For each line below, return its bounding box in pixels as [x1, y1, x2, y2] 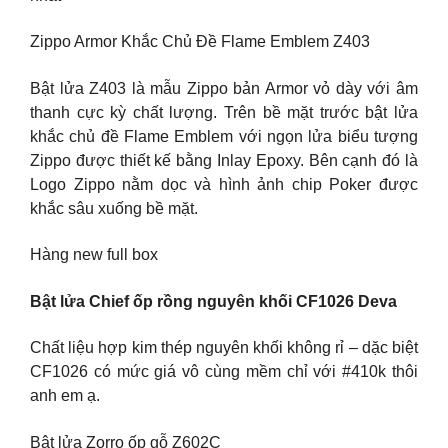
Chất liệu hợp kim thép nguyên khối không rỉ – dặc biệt [30, 339, 418, 357]
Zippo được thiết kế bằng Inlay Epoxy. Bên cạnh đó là [30, 151, 418, 169]
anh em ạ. [30, 387, 100, 405]
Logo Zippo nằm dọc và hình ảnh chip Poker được [30, 175, 418, 193]
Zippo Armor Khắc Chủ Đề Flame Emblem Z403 [30, 33, 370, 51]
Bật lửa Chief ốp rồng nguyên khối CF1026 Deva [30, 292, 397, 310]
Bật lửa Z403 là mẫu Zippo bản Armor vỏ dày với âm [30, 79, 418, 97]
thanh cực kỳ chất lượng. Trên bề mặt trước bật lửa [30, 103, 418, 121]
